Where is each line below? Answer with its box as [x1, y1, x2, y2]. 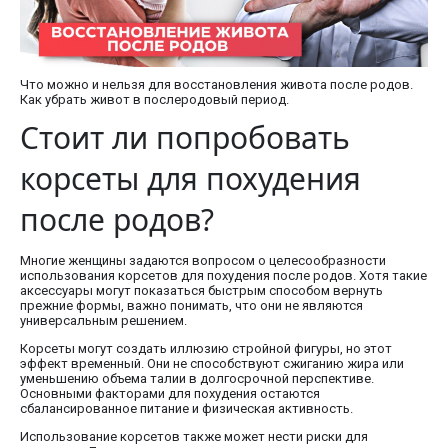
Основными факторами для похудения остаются [20, 385, 320, 401]
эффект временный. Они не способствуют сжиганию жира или [20, 355, 404, 371]
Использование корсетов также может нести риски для [20, 428, 368, 444]
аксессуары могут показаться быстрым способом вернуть [20, 282, 383, 298]
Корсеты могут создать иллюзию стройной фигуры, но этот [20, 340, 392, 356]
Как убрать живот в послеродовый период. [20, 91, 289, 107]
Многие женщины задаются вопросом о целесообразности [20, 252, 386, 268]
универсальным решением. [20, 312, 187, 328]
